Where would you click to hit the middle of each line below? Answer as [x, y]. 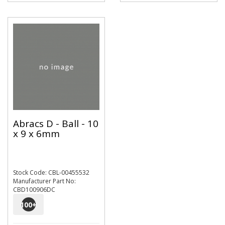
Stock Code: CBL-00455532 [51, 173]
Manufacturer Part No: [44, 181]
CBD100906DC [34, 190]
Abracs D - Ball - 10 [56, 123]
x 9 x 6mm [36, 133]
